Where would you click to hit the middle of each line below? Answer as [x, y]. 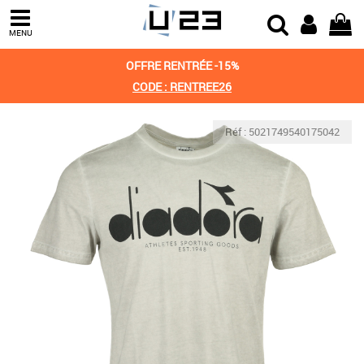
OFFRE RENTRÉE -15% [182, 65]
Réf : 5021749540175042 [282, 132]
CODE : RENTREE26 [182, 87]
